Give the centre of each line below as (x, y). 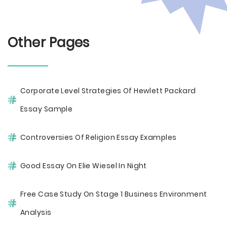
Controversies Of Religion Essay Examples (99, 137)
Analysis (36, 212)
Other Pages (49, 43)
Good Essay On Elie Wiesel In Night (84, 166)
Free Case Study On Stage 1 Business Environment (114, 194)
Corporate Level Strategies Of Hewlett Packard (108, 91)
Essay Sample (47, 109)
